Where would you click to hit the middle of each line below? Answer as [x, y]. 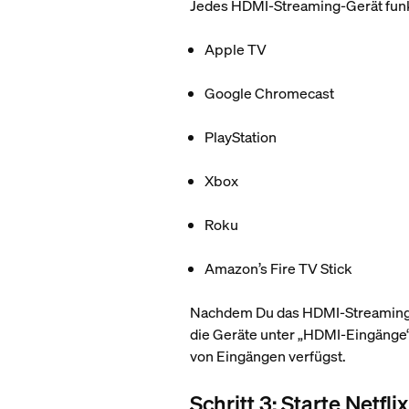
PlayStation [241, 137]
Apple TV [236, 49]
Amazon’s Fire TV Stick [279, 268]
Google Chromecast [270, 93]
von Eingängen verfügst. [270, 356]
